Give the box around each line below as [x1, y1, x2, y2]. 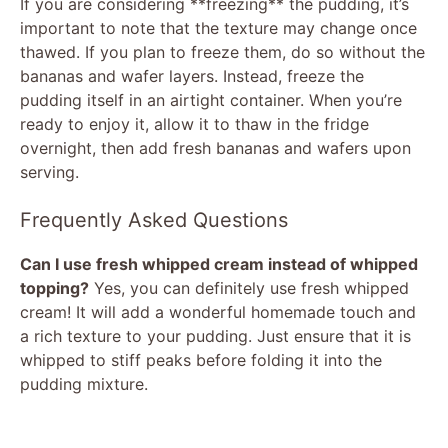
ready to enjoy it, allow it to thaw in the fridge [20, 113, 369, 134]
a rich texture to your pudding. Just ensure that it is [20, 325, 411, 346]
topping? [20, 277, 89, 298]
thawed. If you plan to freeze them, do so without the [20, 41, 425, 62]
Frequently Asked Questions [20, 207, 288, 232]
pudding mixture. [20, 373, 148, 394]
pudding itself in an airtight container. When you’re [20, 89, 402, 110]
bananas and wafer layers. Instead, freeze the [20, 65, 364, 86]
